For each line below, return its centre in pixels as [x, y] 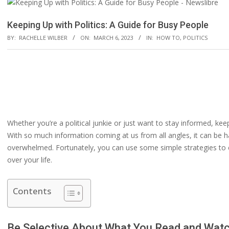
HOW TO [168, 38]
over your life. [30, 160]
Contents [32, 191]
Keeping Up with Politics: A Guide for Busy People [108, 25]
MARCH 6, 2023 [113, 38]
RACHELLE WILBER [43, 38]
